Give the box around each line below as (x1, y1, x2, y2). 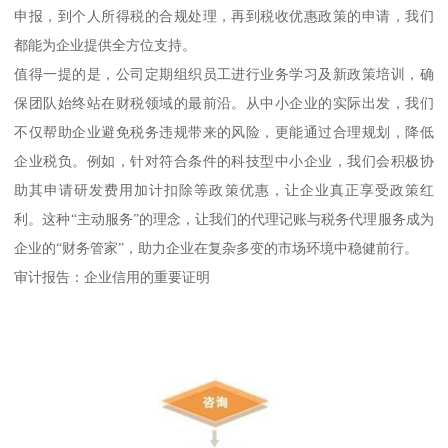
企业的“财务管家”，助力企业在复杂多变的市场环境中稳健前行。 (14, 239, 419, 256)
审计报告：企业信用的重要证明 (14, 268, 211, 285)
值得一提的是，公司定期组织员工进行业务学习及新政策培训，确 (14, 65, 434, 82)
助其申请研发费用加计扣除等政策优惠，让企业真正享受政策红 (14, 181, 434, 198)
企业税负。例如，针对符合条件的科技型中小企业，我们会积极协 (14, 152, 434, 169)
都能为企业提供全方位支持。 (14, 36, 197, 53)
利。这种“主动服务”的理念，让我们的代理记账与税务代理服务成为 (14, 210, 434, 227)
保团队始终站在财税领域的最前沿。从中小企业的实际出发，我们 (14, 94, 434, 111)
